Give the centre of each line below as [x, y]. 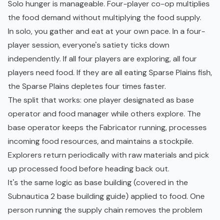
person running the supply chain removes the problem [105, 210]
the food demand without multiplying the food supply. [105, 18]
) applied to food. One [165, 196]
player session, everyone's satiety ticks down [89, 45]
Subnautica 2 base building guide [67, 196]
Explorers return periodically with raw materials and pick [109, 155]
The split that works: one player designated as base [101, 100]
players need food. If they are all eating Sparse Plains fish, [110, 73]
